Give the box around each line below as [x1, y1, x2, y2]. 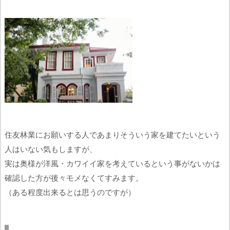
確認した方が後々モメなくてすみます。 [5, 172, 143, 183]
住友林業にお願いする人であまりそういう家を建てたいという [5, 129, 220, 140]
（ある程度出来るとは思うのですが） [5, 187, 136, 198]
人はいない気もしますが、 [5, 144, 97, 155]
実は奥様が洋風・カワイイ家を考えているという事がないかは [5, 158, 220, 169]
